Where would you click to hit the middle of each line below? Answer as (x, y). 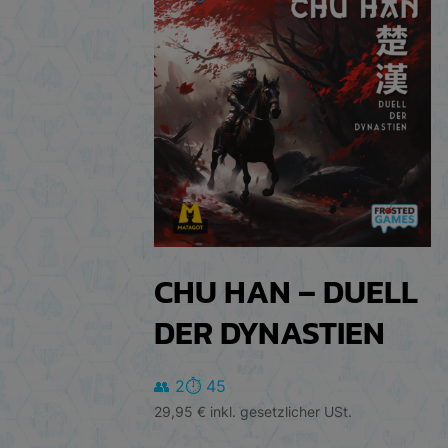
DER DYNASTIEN (270, 332)
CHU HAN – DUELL (286, 291)
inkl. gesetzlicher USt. (281, 412)
